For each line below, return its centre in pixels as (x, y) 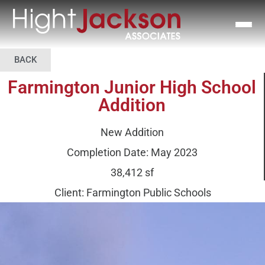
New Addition (132, 132)
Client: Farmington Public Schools (132, 193)
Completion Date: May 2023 (132, 153)
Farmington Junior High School (132, 88)
